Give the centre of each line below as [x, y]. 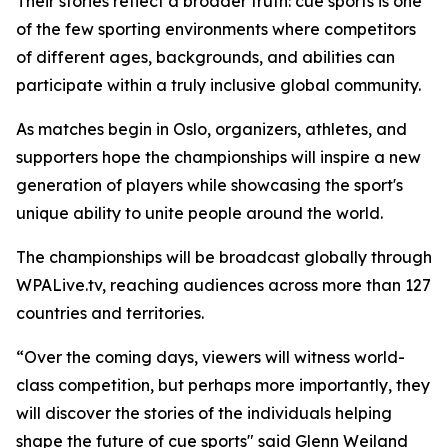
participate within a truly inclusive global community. [218, 85]
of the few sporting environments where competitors [216, 29]
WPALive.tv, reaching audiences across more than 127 [223, 285]
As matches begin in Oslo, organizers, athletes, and [211, 129]
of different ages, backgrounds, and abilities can [205, 57]
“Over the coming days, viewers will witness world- [210, 357]
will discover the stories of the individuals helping [204, 413]
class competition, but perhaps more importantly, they [223, 385]
